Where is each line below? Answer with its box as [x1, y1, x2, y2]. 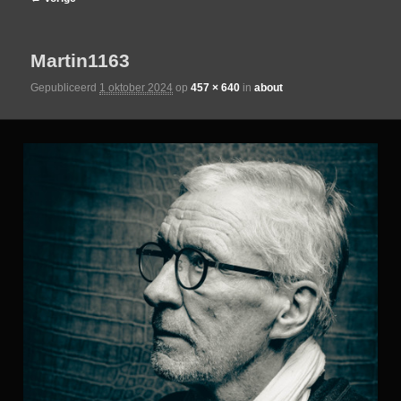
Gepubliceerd [30, 81, 100, 94]
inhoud [47, 126, 92, 142]
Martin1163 [30, 49, 131, 71]
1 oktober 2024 [99, 81, 174, 94]
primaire [47, 79, 100, 95]
